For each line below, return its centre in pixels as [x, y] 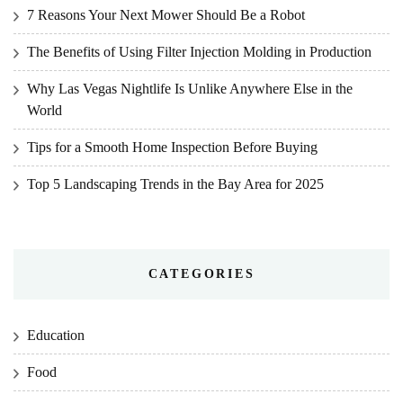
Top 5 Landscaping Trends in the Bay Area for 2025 [175, 184]
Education [56, 336]
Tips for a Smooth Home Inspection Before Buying [172, 148]
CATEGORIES [201, 274]
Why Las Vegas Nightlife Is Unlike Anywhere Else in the [190, 89]
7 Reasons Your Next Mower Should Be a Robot [166, 15]
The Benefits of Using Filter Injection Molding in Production [199, 52]
